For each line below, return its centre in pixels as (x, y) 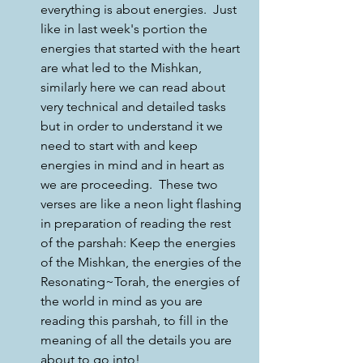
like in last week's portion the (126, 28)
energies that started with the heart (142, 48)
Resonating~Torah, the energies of (142, 281)
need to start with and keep (121, 145)
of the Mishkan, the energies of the (143, 262)
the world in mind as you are (123, 301)
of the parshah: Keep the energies (140, 242)
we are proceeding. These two (131, 184)
